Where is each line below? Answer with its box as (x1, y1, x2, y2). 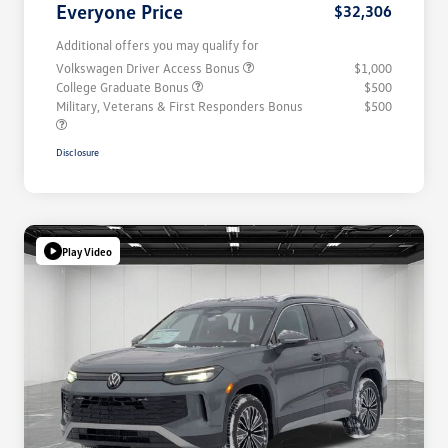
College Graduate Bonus (56, 79, 192, 96)
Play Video (62, 244, 112, 258)
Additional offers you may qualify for (56, 37, 259, 54)
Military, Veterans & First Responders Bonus (56, 98, 303, 115)
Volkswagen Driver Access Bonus (56, 60, 243, 77)
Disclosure (56, 146, 99, 159)
